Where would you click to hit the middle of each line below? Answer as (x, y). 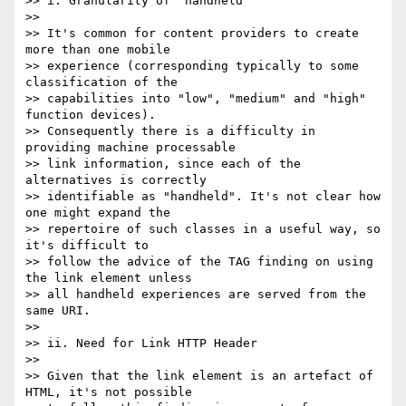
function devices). (94, 115)
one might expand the (101, 213)
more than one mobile (101, 50)
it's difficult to (91, 246)
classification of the (105, 82)
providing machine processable (134, 148)
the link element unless (112, 278)
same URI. (58, 311)
